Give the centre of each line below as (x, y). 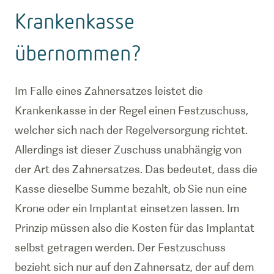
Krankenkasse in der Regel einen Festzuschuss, (131, 110)
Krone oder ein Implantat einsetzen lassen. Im (127, 208)
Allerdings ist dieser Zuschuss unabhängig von (128, 150)
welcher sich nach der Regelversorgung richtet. (131, 130)
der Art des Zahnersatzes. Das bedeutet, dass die (136, 169)
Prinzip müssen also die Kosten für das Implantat (135, 228)
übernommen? (78, 52)
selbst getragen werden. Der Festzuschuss (120, 247)
